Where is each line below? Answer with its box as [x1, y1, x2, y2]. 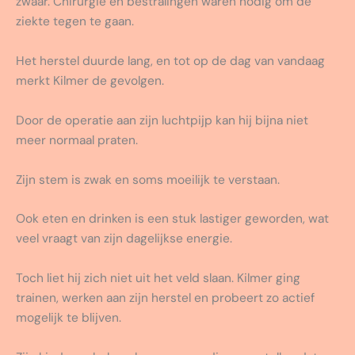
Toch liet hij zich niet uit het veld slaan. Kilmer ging [16, 270, 300, 287]
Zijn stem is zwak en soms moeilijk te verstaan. [16, 171, 280, 188]
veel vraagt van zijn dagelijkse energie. [16, 231, 232, 247]
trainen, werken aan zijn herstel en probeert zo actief [16, 290, 315, 307]
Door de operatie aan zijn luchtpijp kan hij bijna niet [16, 112, 308, 128]
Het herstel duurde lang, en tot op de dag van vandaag [16, 52, 325, 69]
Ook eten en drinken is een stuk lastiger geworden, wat [16, 211, 329, 227]
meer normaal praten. [16, 132, 138, 148]
